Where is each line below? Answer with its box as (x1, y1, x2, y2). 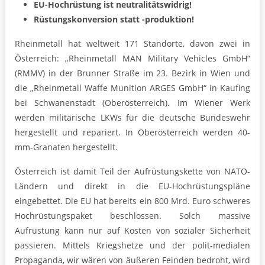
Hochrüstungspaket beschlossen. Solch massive (15, 210, 250, 222)
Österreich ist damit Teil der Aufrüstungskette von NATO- (15, 166, 250, 177)
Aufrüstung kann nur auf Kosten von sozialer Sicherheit (15, 225, 250, 237)
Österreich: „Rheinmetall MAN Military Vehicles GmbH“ (15, 53, 250, 64)
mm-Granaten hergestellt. (15, 141, 118, 153)
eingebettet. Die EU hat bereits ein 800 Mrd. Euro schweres (15, 195, 250, 207)
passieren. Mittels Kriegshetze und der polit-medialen (15, 240, 250, 251)
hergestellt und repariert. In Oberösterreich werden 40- (15, 127, 250, 138)
